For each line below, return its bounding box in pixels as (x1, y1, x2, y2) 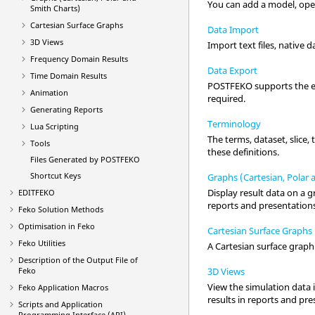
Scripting (43, 121, 79, 131)
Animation (30, 87, 68, 98)
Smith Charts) (30, 3, 80, 13)
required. (207, 92, 246, 105)
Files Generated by (30, 154, 101, 165)
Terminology (207, 117, 262, 131)
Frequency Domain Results (30, 53, 128, 64)
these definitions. (207, 146, 280, 159)
